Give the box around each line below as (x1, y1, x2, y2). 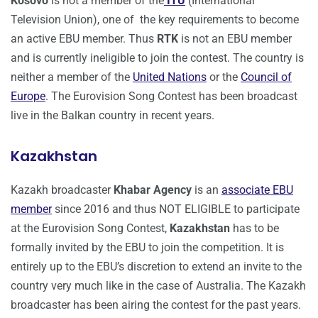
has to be (230, 221, 279, 236)
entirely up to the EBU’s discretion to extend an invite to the (11, 260, 302, 274)
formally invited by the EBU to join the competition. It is (11, 241, 284, 255)
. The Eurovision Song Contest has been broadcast (45, 89, 297, 104)
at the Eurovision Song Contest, (11, 221, 170, 236)
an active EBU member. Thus (11, 32, 157, 46)
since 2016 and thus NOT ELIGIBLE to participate (52, 202, 300, 216)
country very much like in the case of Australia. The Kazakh (11, 279, 306, 293)
